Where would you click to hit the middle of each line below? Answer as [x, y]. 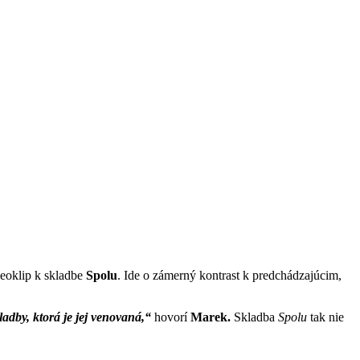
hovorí [171, 317]
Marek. [211, 317]
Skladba [254, 317]
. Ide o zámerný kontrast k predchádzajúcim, [229, 275]
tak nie [325, 317]
